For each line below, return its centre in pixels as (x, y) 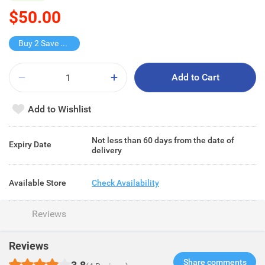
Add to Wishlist (59, 109)
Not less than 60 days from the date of (163, 140)
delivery (107, 150)
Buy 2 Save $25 (64, 43)
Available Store (38, 182)
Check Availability (125, 182)
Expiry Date (30, 144)
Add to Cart (195, 77)
